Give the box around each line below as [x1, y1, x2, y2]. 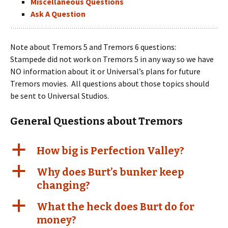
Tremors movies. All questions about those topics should [10, 78, 209, 89]
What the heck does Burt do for [37, 201, 194, 213]
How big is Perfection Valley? [37, 145, 184, 157]
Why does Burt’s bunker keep [37, 166, 184, 178]
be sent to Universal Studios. [10, 91, 109, 101]
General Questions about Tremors [10, 115, 183, 127]
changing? [37, 179, 90, 191]
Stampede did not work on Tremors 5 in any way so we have [10, 54, 214, 64]
